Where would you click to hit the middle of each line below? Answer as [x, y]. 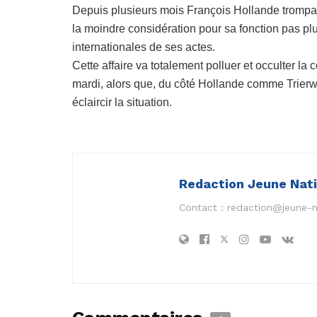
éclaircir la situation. [122, 103]
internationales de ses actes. [144, 47]
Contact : [203, 208]
